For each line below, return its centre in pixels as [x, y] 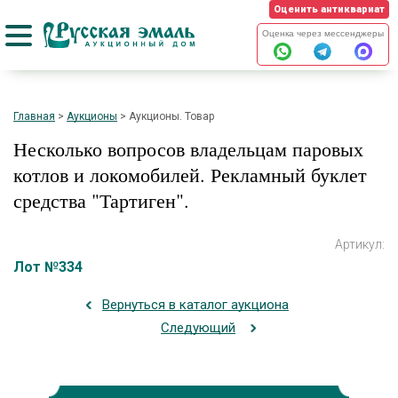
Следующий [198, 328]
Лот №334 [48, 267]
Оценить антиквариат [329, 9]
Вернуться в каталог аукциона [195, 305]
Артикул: [360, 244]
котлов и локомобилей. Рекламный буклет [190, 175]
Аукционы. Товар [171, 116]
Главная [34, 116]
